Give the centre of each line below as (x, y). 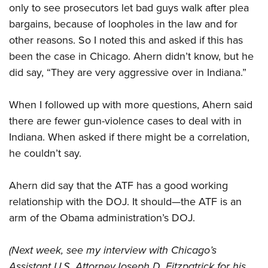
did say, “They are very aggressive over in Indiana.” (128, 73)
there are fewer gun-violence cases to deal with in (125, 121)
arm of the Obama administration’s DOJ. (102, 218)
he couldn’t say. (45, 153)
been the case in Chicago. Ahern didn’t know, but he (131, 57)
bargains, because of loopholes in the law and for (123, 24)
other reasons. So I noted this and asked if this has (126, 40)
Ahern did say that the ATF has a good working (118, 186)
